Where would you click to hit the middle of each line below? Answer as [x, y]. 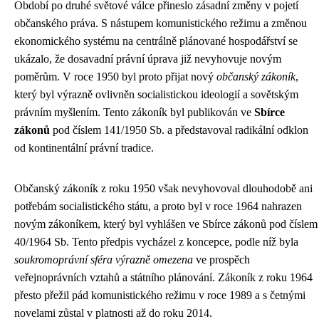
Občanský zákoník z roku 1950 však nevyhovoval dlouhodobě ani [163, 188]
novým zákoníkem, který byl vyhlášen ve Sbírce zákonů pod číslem [166, 224]
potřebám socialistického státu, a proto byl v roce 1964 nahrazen [158, 206]
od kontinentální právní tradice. [84, 148]
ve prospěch [221, 260]
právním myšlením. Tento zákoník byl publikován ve [134, 112]
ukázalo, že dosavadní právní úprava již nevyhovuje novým [148, 59]
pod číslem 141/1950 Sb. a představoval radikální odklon [179, 130]
